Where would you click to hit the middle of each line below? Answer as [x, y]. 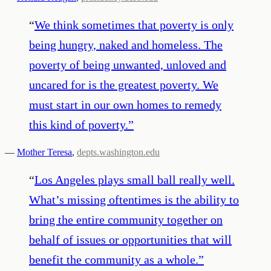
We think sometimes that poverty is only [134, 24]
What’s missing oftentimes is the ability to [134, 199]
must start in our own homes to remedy [125, 104]
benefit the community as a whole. [114, 259]
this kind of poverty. [79, 124]
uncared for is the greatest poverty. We [124, 84]
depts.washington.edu [118, 152]
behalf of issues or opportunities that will [130, 239]
